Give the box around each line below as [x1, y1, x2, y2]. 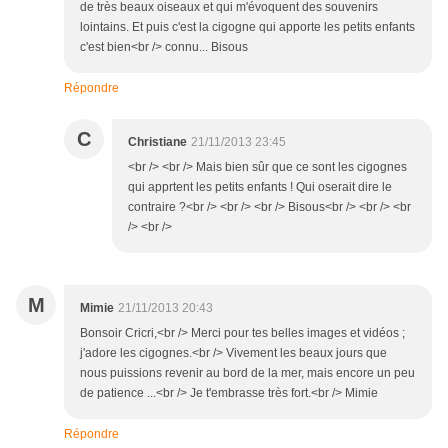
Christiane [128, 135, 187, 150]
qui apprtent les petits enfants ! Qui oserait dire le [128, 180, 392, 195]
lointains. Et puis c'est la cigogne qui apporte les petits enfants [80, 20, 415, 35]
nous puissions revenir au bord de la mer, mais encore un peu [80, 366, 415, 381]
